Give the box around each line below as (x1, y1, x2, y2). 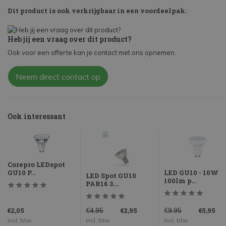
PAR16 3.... (86, 179, 119, 189)
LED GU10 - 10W (164, 168, 218, 178)
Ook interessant (8, 111, 66, 122)
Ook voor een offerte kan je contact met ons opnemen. (8, 48, 176, 57)
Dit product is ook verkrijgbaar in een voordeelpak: (8, 6, 187, 16)
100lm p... (164, 176, 196, 186)
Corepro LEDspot (8, 160, 65, 169)
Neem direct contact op (16, 72, 100, 82)
